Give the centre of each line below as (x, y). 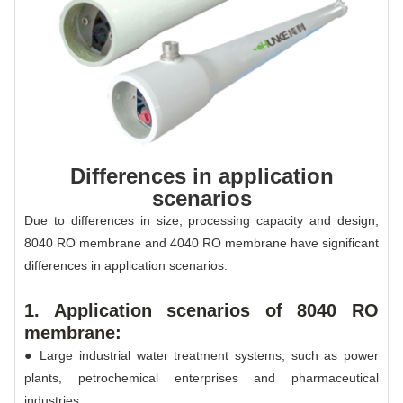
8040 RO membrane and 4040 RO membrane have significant (201, 242)
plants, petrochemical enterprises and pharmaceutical (201, 377)
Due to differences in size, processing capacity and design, (201, 220)
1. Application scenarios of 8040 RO (201, 310)
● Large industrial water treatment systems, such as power (201, 355)
